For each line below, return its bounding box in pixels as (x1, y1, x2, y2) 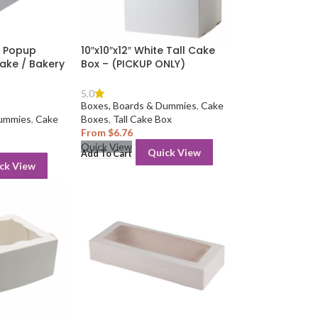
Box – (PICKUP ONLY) (80, 57, 185, 72)
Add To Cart (80, 148, 132, 159)
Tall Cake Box (112, 113, 172, 126)
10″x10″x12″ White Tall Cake (80, 43, 215, 58)
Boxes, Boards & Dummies (80, 99, 197, 112)
